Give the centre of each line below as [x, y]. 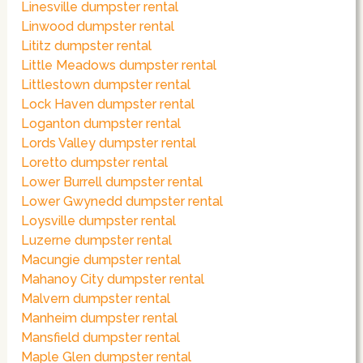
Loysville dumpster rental [99, 221]
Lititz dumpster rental [87, 46]
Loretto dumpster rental [95, 163]
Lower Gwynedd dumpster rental [122, 202]
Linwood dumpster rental [98, 27]
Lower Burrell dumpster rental [112, 182]
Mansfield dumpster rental [101, 338]
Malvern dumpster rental [96, 299]
